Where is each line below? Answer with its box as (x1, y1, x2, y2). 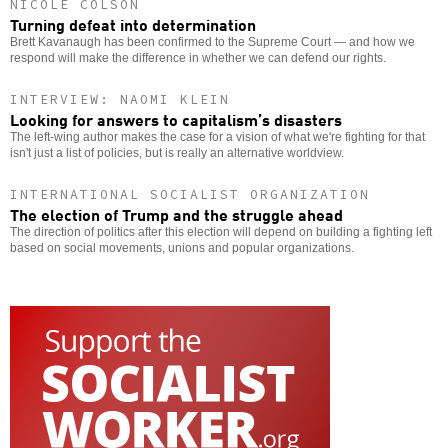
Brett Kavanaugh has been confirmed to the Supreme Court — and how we (10, 35, 415, 50)
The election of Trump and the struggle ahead (10, 202, 343, 227)
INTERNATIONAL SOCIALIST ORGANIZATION (10, 186, 370, 204)
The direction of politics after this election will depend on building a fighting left (10, 225, 432, 240)
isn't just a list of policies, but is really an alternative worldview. (10, 146, 344, 161)
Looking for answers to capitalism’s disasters (10, 107, 342, 132)
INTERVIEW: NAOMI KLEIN (10, 91, 230, 109)
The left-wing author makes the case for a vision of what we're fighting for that (10, 130, 425, 145)
